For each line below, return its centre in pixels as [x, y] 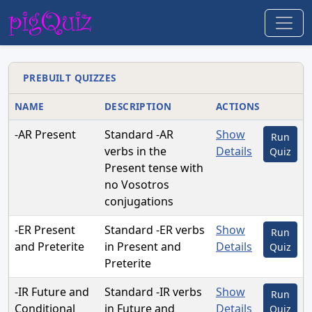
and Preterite [49, 247]
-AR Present [45, 135]
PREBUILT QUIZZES [70, 78]
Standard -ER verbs [155, 230]
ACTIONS [238, 107]
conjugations [139, 202]
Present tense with [154, 168]
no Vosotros [137, 185]
